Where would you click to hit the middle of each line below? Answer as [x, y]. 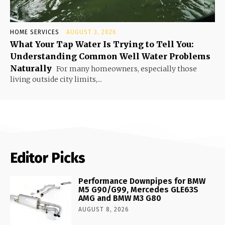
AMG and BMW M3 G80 [120, 198]
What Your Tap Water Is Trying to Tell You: [102, 44]
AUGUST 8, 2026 [104, 209]
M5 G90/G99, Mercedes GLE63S [139, 189]
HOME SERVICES [35, 32]
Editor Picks [48, 158]
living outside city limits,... [56, 79]
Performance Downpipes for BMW [142, 181]
